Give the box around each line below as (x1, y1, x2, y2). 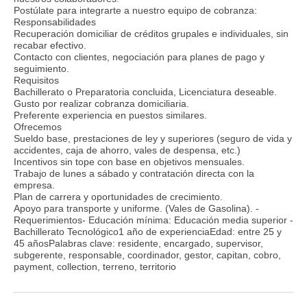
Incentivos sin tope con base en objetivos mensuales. (14, 156, 245, 167)
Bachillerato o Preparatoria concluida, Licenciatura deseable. (14, 86, 277, 97)
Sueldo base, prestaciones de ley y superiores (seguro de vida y (14, 132, 292, 144)
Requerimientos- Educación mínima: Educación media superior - (14, 214, 293, 225)
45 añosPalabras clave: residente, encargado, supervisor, (14, 237, 263, 249)
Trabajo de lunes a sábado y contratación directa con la (14, 167, 254, 179)
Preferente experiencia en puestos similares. (14, 109, 207, 121)
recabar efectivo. (14, 39, 86, 51)
